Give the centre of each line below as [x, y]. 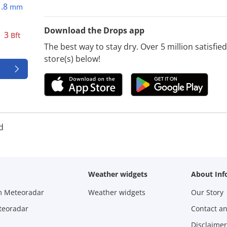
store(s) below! [72, 59]
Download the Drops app [94, 30]
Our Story [207, 192]
